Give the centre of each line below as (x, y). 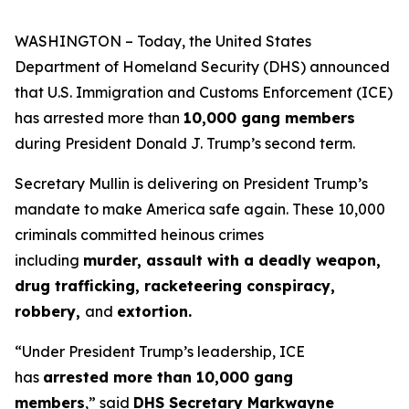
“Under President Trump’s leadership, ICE (160, 351)
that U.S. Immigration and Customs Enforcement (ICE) (204, 92)
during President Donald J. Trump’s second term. (185, 143)
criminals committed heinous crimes (139, 235)
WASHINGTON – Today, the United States (163, 41)
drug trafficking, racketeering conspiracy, (175, 286)
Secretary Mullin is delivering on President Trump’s (191, 184)
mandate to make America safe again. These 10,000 (200, 209)
